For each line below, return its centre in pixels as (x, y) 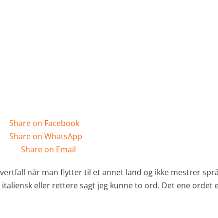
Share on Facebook (44, 123)
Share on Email (48, 149)
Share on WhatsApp (46, 136)
